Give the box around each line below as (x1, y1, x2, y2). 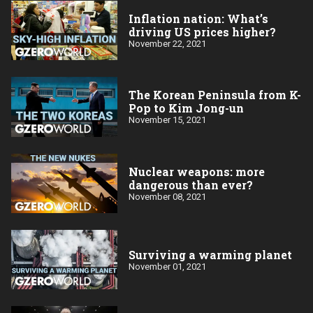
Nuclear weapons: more (129, 163, 265, 179)
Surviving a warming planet (129, 247, 292, 262)
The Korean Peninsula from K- (129, 87, 301, 103)
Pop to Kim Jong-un (129, 101, 244, 116)
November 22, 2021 (129, 38, 206, 49)
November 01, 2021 (129, 261, 206, 272)
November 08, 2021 (129, 191, 206, 202)
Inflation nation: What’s (129, 10, 268, 26)
